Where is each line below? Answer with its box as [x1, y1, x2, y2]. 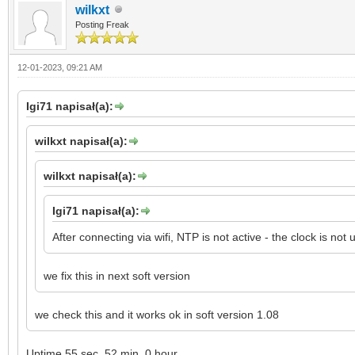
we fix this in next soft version [44, 269, 190, 282]
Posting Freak [75, 19, 129, 29]
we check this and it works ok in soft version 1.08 [35, 307, 279, 321]
